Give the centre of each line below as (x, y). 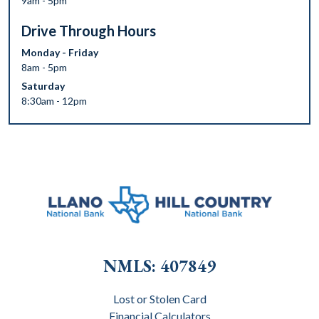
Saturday (43, 86)
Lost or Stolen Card (159, 298)
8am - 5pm (44, 67)
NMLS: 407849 (159, 266)
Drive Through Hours (89, 31)
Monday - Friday (60, 52)
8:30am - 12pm (54, 101)
